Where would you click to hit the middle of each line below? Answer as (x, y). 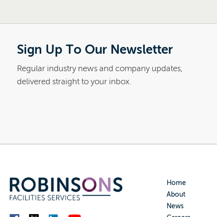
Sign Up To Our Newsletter (95, 50)
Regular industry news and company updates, (100, 69)
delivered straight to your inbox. (74, 82)
